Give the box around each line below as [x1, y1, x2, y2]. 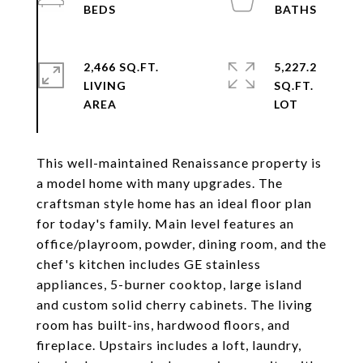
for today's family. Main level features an [36, 216, 294, 231]
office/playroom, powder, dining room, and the [36, 236, 327, 251]
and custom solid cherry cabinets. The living [36, 297, 313, 312]
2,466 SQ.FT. [83, 60, 159, 74]
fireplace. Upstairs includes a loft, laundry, [36, 337, 301, 352]
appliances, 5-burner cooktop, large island [36, 276, 302, 292]
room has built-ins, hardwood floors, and [36, 317, 290, 332]
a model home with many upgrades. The [36, 175, 283, 190]
